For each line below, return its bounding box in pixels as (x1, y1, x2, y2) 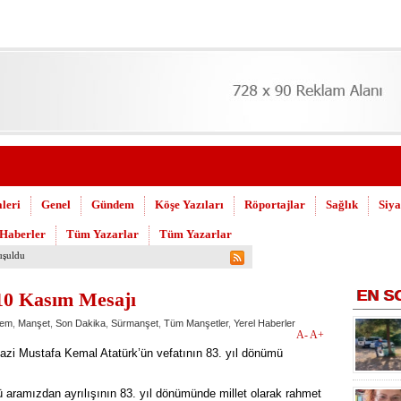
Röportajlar (244, 198, 305, 211)
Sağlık (326, 198, 358, 211)
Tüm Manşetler (164, 318, 228, 328)
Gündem (91, 198, 134, 211)
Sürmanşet (111, 318, 158, 328)
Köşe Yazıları (155, 198, 224, 211)
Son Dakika (55, 318, 106, 328)
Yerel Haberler (234, 318, 295, 328)
